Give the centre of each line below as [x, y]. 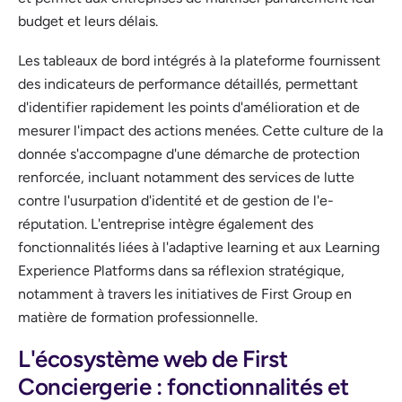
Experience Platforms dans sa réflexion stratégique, [181, 271]
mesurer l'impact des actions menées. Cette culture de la [201, 131]
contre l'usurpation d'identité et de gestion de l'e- [176, 201]
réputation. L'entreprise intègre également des [166, 224]
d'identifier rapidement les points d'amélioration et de [189, 108]
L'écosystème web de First [153, 359]
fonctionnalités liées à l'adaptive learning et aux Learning [199, 248]
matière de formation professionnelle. [138, 318]
